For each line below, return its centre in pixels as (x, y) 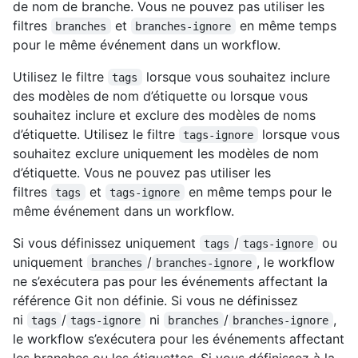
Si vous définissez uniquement (106, 243)
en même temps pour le (260, 191)
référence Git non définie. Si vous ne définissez (155, 300)
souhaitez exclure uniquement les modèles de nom (166, 153)
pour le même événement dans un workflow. (147, 44)
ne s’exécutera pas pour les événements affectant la (170, 281)
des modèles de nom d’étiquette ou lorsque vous (160, 95)
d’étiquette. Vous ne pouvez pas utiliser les (142, 172)
